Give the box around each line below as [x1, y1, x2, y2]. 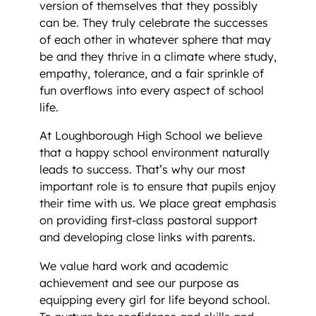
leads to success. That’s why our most [39, 162, 245, 177]
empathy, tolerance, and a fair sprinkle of [39, 66, 264, 81]
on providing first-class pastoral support [39, 213, 257, 228]
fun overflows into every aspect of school [39, 83, 264, 98]
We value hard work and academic [39, 258, 229, 273]
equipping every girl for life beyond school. [39, 292, 270, 307]
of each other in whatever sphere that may [39, 32, 271, 47]
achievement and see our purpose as [39, 275, 239, 290]
